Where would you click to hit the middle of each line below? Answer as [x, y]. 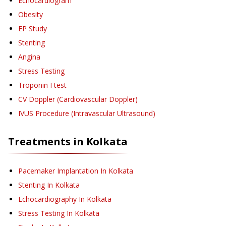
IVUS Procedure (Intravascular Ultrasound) [87, 114]
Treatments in [47, 142]
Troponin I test [42, 85]
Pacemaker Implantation [58, 171]
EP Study [33, 29]
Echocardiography [47, 199]
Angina [29, 57]
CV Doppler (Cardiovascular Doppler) [78, 99]
